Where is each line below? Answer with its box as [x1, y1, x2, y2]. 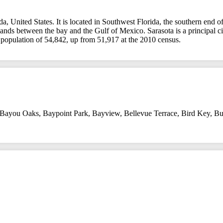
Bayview [92, 109, 120, 117]
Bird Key [181, 109, 210, 117]
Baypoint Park [43, 109, 88, 117]
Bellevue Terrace [124, 109, 177, 117]
